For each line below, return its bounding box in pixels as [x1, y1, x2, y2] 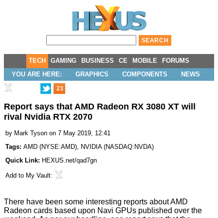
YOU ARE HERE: [11, 71, 62, 78]
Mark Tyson [14, 129, 47, 137]
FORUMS [162, 57, 189, 64]
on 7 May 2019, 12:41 [49, 129, 110, 137]
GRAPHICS [75, 71, 109, 78]
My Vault [26, 172, 51, 180]
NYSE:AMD [41, 143, 75, 151]
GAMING [51, 57, 76, 64]
